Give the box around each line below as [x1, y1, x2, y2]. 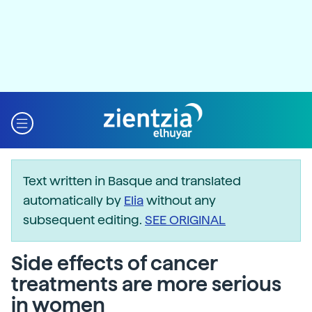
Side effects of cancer [11, 251, 217, 275]
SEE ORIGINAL [145, 212, 226, 227]
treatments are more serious [11, 272, 281, 296]
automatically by [23, 193, 124, 208]
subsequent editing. [23, 212, 145, 227]
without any [143, 193, 216, 208]
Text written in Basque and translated [23, 173, 241, 188]
